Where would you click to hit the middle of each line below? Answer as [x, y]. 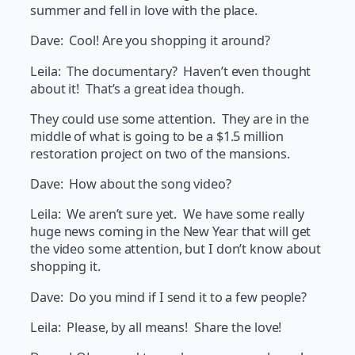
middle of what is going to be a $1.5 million [157, 136]
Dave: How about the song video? [131, 184]
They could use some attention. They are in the [170, 118]
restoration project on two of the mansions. [160, 153]
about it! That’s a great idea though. [137, 88]
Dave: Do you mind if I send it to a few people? [169, 297]
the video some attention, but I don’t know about [176, 249]
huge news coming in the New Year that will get [171, 232]
